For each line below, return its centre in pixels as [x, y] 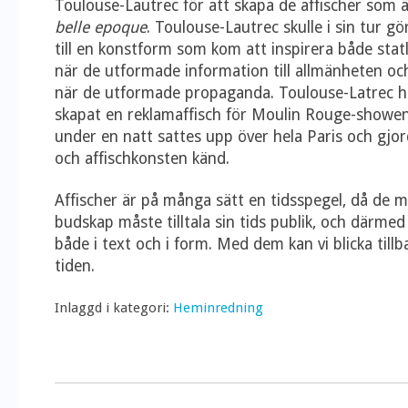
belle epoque [101, 27]
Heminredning [218, 308]
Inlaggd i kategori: [112, 308]
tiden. [75, 266]
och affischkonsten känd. [142, 158]
